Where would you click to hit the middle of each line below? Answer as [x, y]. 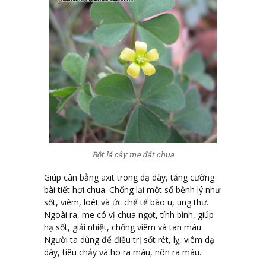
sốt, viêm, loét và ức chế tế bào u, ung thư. [126, 202]
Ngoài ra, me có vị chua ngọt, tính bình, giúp [129, 214]
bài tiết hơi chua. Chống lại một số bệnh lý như [132, 189]
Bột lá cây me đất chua [133, 155]
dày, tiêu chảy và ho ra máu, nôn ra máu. [123, 252]
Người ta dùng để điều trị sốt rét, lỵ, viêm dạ [129, 239]
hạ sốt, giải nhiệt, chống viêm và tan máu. [123, 227]
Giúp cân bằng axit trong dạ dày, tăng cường [129, 177]
